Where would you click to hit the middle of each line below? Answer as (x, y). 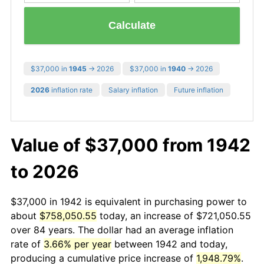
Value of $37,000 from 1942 (131, 145)
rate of (27, 244)
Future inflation (199, 90)
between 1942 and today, (169, 244)
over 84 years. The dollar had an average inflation (122, 230)
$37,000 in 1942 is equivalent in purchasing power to (129, 201)
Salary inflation (133, 90)
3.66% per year (77, 244)
